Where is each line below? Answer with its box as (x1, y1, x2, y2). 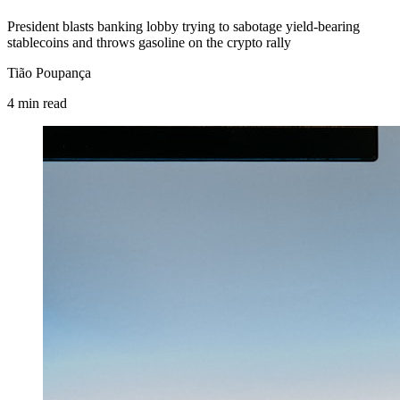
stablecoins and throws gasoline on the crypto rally (7, 34, 291, 50)
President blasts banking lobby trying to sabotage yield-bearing (7, 18, 360, 34)
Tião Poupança (7, 64, 91, 80)
